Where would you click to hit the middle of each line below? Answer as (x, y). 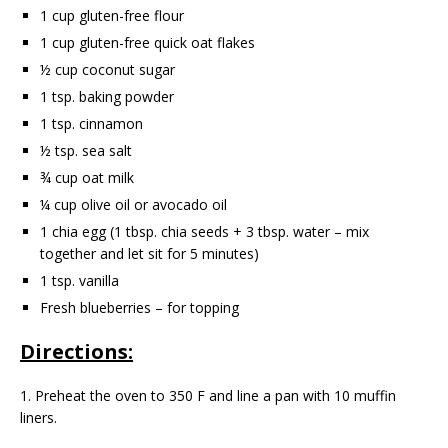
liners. (38, 417)
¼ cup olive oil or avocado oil (133, 204)
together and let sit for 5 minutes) (149, 253)
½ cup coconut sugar (107, 69)
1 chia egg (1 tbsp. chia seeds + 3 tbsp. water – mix (204, 231)
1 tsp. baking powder (107, 96)
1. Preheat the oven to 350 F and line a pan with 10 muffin (208, 395)
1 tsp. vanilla (79, 280)
